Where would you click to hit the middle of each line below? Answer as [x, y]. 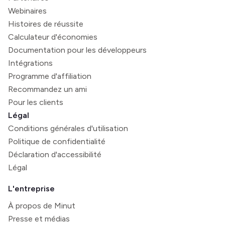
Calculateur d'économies [53, 37]
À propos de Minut [42, 205]
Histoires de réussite [46, 24]
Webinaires [27, 11]
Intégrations [30, 63]
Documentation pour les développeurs [77, 50]
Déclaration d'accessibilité [55, 154]
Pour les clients [36, 102]
